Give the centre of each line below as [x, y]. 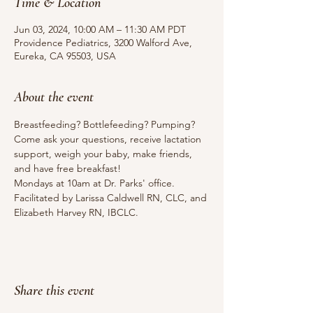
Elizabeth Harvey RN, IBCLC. [76, 212]
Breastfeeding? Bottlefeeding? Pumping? [106, 124]
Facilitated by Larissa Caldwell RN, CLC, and [112, 198]
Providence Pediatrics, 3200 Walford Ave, [103, 43]
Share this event [54, 291]
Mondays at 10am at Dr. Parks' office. [94, 183]
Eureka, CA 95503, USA [65, 56]
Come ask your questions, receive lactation [109, 139]
